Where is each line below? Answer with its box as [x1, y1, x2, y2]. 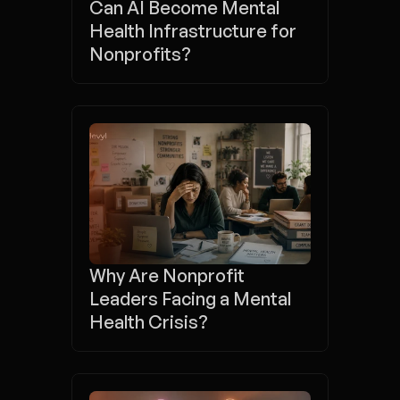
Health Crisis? [89, 311, 208, 333]
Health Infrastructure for [89, 20, 296, 42]
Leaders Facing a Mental [89, 287, 291, 310]
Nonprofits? [89, 43, 191, 65]
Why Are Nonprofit [89, 264, 245, 287]
